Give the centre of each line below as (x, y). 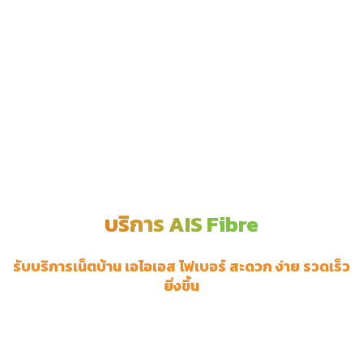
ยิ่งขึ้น (181, 286)
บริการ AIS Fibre (181, 224)
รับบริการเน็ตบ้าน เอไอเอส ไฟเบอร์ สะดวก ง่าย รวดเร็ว (181, 267)
